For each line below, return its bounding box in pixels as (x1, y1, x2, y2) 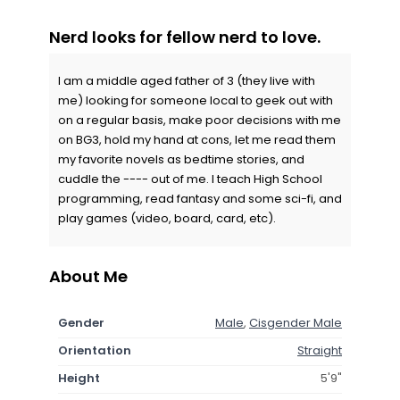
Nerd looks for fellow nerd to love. (49, 25, 321, 48)
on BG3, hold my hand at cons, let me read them (58, 130, 336, 148)
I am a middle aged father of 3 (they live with (58, 71, 315, 89)
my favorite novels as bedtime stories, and (58, 150, 304, 168)
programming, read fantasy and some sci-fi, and (58, 189, 342, 207)
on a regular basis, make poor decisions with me (58, 111, 341, 129)
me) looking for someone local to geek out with (58, 91, 333, 109)
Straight (297, 341, 342, 359)
